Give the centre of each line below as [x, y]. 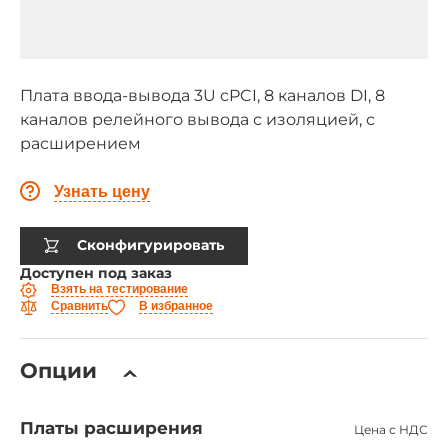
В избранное [176, 306]
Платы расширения [111, 427]
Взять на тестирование [119, 289]
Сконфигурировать [150, 245]
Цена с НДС [391, 429]
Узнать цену [102, 191]
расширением [80, 143]
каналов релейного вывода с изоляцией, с [197, 119]
